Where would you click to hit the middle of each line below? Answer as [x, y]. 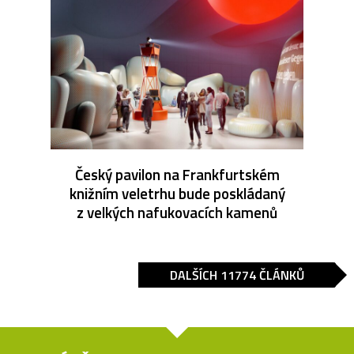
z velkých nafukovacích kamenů [177, 213]
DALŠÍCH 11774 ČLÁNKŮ [237, 275]
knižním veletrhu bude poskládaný [177, 194]
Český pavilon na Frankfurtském [177, 175]
